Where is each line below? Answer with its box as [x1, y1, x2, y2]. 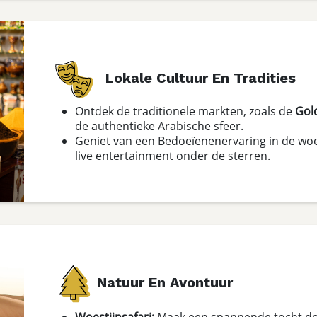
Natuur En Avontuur [97, 274, 233, 292]
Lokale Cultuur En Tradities [97, 69, 296, 86]
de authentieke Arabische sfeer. [75, 117, 243, 133]
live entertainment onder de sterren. [75, 147, 270, 163]
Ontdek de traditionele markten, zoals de [75, 103, 295, 118]
